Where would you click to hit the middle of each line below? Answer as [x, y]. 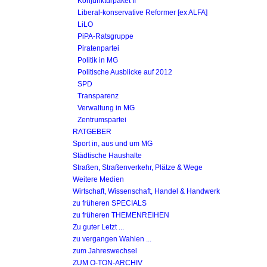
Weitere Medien [98, 179]
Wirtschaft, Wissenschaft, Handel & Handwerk [146, 191]
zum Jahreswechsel [105, 251]
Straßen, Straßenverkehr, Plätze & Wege [138, 167]
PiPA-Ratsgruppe [105, 36]
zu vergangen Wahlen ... [112, 239]
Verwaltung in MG [106, 108]
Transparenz [98, 96]
